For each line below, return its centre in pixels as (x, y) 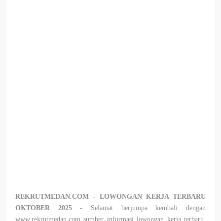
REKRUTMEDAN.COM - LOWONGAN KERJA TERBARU (110, 197)
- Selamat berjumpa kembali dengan (139, 208)
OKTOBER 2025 (44, 208)
